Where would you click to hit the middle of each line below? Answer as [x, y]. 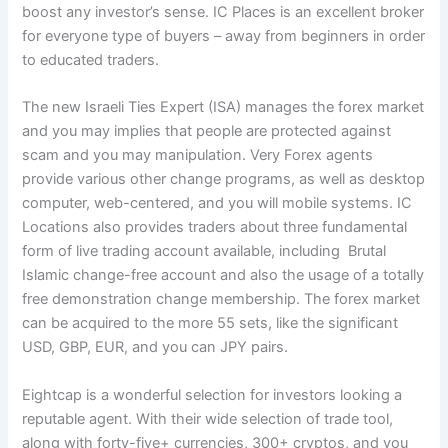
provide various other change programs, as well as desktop [224, 179]
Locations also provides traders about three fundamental [215, 227]
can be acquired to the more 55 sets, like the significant [210, 323]
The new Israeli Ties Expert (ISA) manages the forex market [223, 107]
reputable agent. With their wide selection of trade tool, [208, 418]
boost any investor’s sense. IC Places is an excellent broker [223, 12]
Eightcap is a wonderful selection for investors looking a [212, 394]
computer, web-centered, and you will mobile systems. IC [217, 203]
